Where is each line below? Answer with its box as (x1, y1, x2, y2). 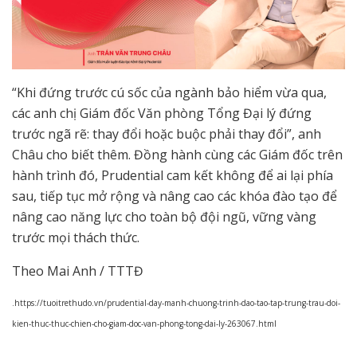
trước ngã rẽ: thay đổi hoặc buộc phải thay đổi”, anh (12, 124, 321, 143)
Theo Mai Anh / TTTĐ (12, 261, 143, 280)
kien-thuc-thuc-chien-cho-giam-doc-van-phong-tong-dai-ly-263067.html (12, 318, 277, 330)
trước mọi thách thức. (12, 228, 139, 246)
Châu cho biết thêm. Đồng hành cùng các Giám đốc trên (12, 145, 343, 163)
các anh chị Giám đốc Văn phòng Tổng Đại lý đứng (12, 104, 312, 122)
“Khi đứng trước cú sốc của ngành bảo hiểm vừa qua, (12, 83, 327, 101)
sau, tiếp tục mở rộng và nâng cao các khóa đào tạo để (12, 186, 337, 205)
